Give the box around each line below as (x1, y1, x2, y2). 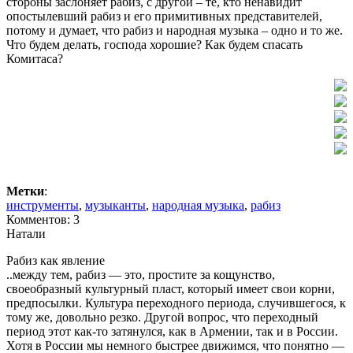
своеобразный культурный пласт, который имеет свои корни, (6, 281, 335, 295)
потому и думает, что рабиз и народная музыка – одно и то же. (6, 23, 343, 37)
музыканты (85, 198, 146, 212)
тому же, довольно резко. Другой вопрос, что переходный (6, 310, 318, 324)
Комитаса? (6, 51, 63, 65)
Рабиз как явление (6, 253, 105, 267)
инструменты (6, 198, 79, 212)
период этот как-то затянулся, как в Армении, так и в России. (6, 324, 338, 338)
